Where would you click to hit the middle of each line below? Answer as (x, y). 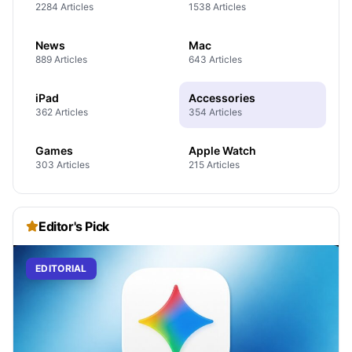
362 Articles (62, 112)
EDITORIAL (61, 268)
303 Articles (62, 164)
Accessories (222, 97)
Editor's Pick (74, 226)
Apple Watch (222, 150)
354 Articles (215, 112)
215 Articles (214, 164)
